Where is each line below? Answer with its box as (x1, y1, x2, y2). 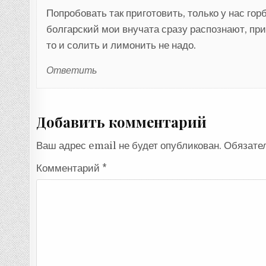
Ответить (46, 65, 97, 76)
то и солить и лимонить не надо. (46, 39, 197, 51)
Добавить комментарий (36, 112, 207, 132)
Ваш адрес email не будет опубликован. (36, 140, 222, 151)
